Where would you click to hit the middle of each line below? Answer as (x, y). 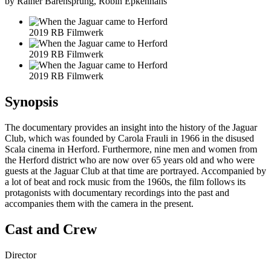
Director (21, 255)
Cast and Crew (51, 229)
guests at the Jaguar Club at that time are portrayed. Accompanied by (135, 171)
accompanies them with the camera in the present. (99, 203)
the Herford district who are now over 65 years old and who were (130, 160)
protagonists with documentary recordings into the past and (117, 192)
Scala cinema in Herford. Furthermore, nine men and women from (131, 149)
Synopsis (31, 101)
